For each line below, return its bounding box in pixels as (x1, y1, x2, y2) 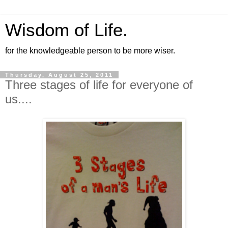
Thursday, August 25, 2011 (5, 72, 113, 78)
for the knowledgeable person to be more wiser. (5, 46, 175, 55)
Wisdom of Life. (5, 20, 128, 40)
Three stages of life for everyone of (5, 78, 193, 92)
